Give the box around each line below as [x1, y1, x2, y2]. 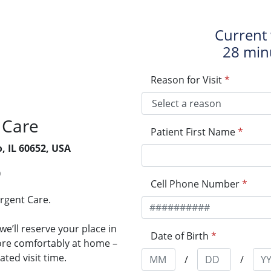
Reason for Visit [151, 73, 222, 87]
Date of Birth [151, 229, 209, 243]
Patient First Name [151, 125, 235, 139]
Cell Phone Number [151, 177, 240, 191]
